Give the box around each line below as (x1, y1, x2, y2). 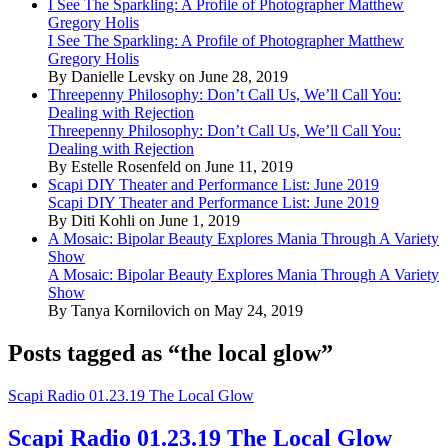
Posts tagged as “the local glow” (8, 339, 333, 366)
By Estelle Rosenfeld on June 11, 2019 (48, 157, 293, 175)
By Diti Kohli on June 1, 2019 (48, 211, 240, 229)
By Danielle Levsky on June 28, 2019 (48, 67, 288, 85)
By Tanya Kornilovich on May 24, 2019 (48, 301, 303, 319)
